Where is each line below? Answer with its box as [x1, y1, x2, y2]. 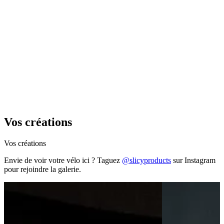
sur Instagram [171, 156, 215, 165]
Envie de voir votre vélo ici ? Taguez [4, 156, 122, 165]
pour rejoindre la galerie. [4, 165, 81, 174]
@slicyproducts [122, 156, 171, 165]
